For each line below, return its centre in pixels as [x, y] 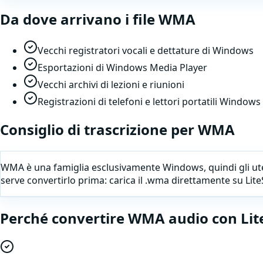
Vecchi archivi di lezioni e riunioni [111, 85]
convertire [88, 218]
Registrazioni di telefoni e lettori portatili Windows [149, 102]
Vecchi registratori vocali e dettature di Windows [146, 51]
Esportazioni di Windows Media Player [122, 68]
